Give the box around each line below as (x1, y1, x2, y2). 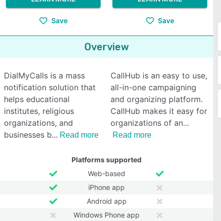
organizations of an (110, 118, 183, 128)
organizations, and (4, 118, 73, 128)
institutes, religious (4, 106, 74, 116)
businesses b (4, 130, 52, 140)
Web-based (88, 169, 125, 178)
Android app (86, 197, 127, 205)
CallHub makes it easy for (110, 106, 207, 116)
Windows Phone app (74, 211, 140, 219)
